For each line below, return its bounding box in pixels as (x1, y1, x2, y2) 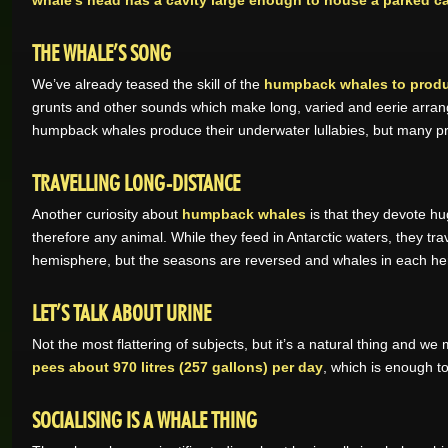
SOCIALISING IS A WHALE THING (32, 411, 257, 423)
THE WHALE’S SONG (32, 44, 171, 56)
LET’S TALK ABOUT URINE (32, 304, 211, 316)
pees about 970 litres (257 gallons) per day (32, 359, 323, 375)
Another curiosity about (32, 206, 182, 222)
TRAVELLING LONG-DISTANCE (32, 174, 240, 186)
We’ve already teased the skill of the (32, 76, 264, 92)
